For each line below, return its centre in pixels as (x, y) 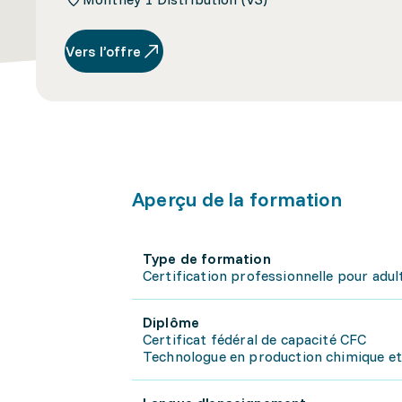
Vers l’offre (103, 51)
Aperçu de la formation (237, 199)
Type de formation (207, 258)
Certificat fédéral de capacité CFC (255, 339)
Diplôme (171, 322)
